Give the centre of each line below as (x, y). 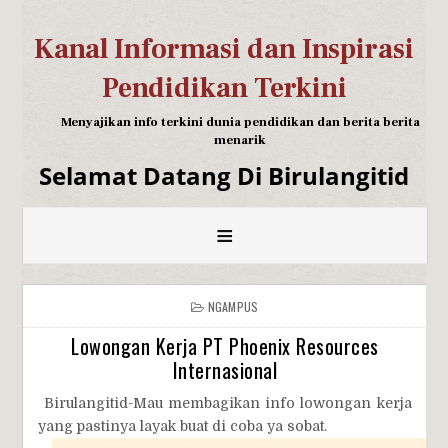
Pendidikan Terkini (224, 88)
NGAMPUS (233, 306)
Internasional (225, 370)
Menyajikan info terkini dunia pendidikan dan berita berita (240, 122)
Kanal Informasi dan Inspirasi (224, 49)
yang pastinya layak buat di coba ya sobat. (183, 426)
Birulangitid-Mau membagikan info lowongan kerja (225, 403)
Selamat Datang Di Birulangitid (224, 175)
